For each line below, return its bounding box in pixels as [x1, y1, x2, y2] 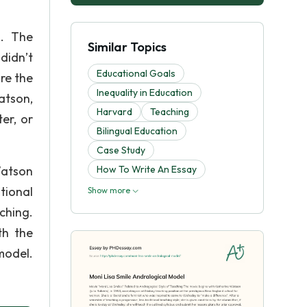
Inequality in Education [97, 86, 193, 99]
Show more [88, 185, 132, 195]
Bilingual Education [97, 125, 177, 137]
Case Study [97, 144, 145, 156]
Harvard [97, 106, 132, 118]
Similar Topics [88, 39, 167, 55]
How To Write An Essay [97, 163, 197, 175]
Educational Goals [97, 67, 175, 79]
